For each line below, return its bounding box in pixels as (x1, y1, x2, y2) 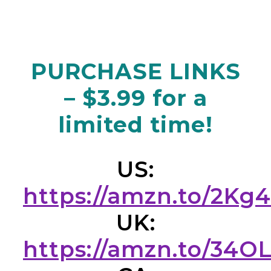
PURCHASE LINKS (30, 58, 241, 85)
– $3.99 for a (64, 85, 207, 111)
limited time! (58, 111, 213, 138)
